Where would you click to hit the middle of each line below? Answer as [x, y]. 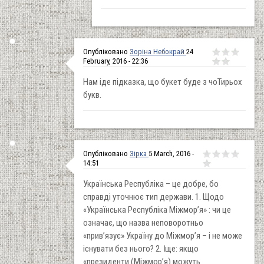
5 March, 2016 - [171, 153]
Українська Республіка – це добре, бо [151, 184]
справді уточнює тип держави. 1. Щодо [154, 197]
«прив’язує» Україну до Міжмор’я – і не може [163, 235]
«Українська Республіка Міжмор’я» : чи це [157, 209]
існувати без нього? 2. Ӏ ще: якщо [141, 248]
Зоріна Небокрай [158, 51]
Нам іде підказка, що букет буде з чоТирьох [163, 82]
